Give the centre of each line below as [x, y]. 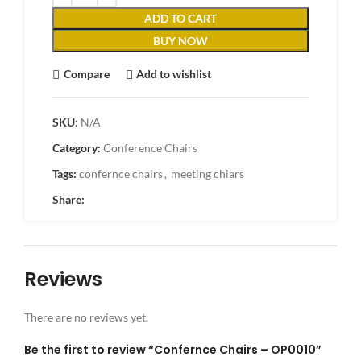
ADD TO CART [180, 18]
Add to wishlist [174, 74]
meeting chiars [207, 173]
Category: [77, 147]
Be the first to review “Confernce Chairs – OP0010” [173, 349]
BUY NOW [180, 40]
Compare [86, 74]
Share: [68, 199]
